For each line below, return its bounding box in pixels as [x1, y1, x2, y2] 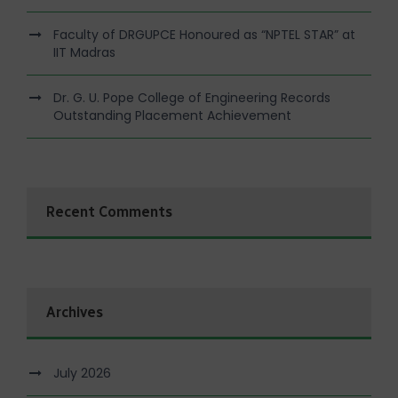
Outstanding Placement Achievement [53, 106, 291, 124]
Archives [46, 303, 103, 321]
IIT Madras [53, 43, 115, 61]
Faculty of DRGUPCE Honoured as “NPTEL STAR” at [53, 25, 355, 44]
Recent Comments [46, 203, 172, 220]
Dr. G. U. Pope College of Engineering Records [53, 88, 330, 107]
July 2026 [53, 363, 111, 382]
